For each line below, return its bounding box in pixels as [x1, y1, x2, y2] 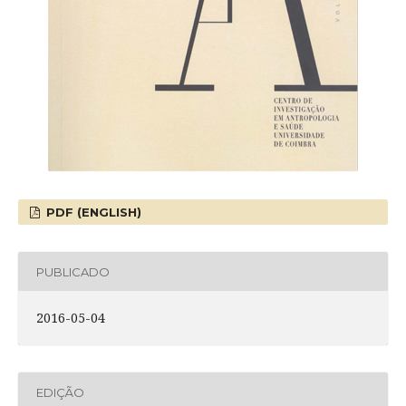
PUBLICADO [35, 264, 110, 279]
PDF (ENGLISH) [43, 205, 142, 220]
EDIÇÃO [35, 384, 84, 400]
